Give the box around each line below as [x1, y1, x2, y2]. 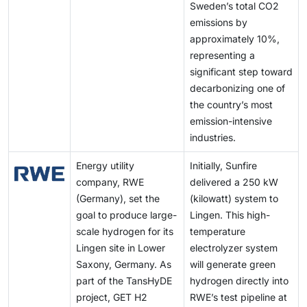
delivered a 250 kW [190, 176, 278, 188]
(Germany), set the [76, 193, 160, 205]
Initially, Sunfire [190, 160, 257, 172]
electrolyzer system [190, 242, 278, 254]
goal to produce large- [76, 209, 177, 221]
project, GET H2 [76, 291, 147, 304]
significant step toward [190, 66, 293, 78]
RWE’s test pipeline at [190, 291, 287, 304]
